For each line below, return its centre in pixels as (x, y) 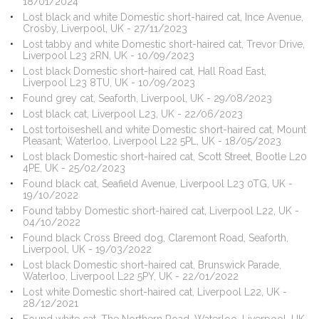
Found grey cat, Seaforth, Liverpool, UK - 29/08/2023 (147, 98)
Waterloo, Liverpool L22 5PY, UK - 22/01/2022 (130, 276)
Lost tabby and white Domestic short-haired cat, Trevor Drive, (163, 44)
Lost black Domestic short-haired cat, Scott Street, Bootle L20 (164, 157)
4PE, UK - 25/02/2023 (74, 168)
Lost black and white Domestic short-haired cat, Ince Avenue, (163, 17)
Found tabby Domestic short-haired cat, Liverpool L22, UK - (161, 211)
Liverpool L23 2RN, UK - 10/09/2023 (108, 56)
